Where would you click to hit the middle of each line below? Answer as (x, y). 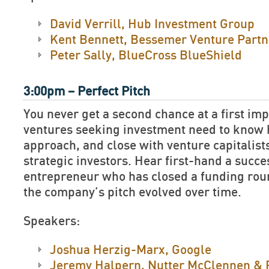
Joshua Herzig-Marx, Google (131, 250)
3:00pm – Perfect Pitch (87, 92)
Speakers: (52, 221)
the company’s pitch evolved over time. (132, 192)
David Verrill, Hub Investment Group (152, 24)
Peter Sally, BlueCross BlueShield (146, 56)
